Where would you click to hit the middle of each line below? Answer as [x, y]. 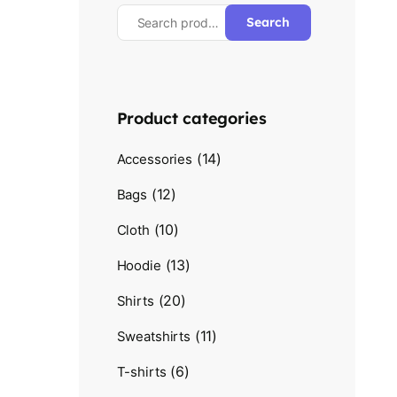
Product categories [191, 118]
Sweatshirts [154, 336]
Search [268, 22]
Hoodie [139, 265]
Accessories [155, 159]
